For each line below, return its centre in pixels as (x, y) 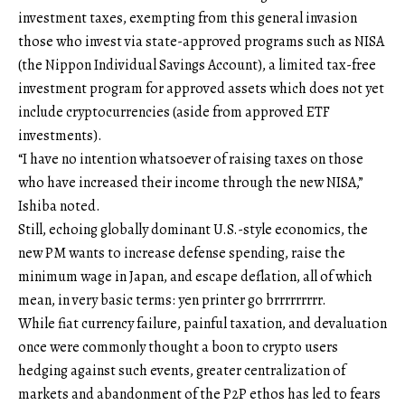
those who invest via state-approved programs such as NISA (201, 42)
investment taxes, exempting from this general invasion (188, 19)
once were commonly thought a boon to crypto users (178, 348)
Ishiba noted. (59, 207)
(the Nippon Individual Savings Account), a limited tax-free (197, 66)
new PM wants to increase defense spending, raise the (182, 254)
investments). (60, 136)
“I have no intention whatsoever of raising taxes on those (191, 160)
